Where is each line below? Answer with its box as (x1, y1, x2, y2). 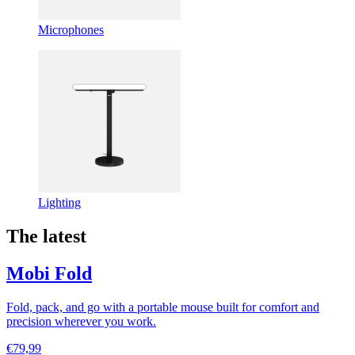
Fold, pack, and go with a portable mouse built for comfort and (6, 300, 319, 314)
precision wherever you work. (6, 314, 156, 328)
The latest (6, 225, 86, 246)
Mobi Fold (6, 262, 92, 284)
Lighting (38, 196, 81, 210)
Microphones (38, 23, 104, 37)
